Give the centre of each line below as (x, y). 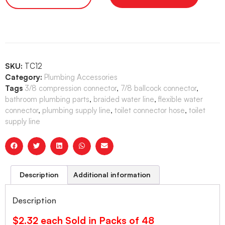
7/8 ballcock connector (158, 88)
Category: (24, 77)
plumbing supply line (76, 110)
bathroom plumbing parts (47, 99)
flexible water (181, 99)
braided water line (124, 99)
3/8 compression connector (71, 88)
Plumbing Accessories (81, 77)
